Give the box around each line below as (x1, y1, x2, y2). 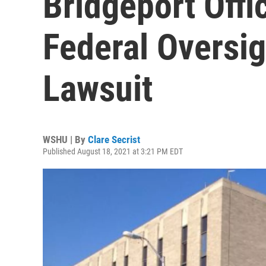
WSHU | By (43, 134, 88, 145)
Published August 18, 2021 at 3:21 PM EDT (43, 147, 183, 156)
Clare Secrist (88, 134, 140, 145)
